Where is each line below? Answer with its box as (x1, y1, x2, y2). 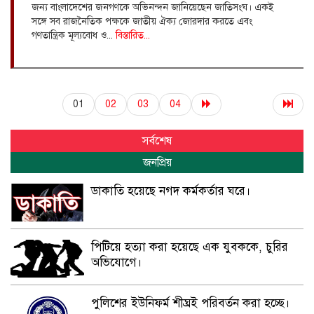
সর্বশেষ (142, 133, 172, 148)
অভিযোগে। (90, 254, 142, 270)
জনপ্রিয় (142, 155, 172, 170)
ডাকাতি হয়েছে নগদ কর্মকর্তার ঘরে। (90, 183, 251, 198)
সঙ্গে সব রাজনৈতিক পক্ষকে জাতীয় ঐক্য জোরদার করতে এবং (32, 15, 252, 27)
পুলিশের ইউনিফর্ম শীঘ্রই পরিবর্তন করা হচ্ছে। (90, 295, 290, 310)
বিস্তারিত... (116, 29, 150, 41)
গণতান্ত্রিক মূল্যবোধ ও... (32, 29, 116, 41)
